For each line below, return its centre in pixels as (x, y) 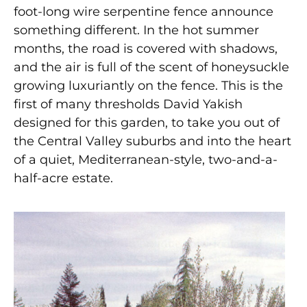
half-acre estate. (63, 178)
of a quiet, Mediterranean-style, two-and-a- (146, 159)
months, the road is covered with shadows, (146, 48)
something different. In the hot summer (136, 30)
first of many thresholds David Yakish (128, 104)
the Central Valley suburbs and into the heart (152, 141)
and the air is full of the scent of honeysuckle (151, 67)
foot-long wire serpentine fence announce (144, 11)
